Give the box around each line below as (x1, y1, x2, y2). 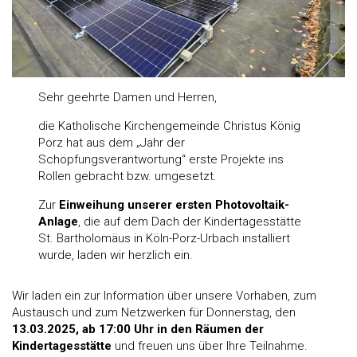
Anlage (38, 214, 79, 229)
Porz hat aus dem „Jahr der (38, 135, 186, 150)
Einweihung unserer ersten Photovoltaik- (59, 197, 290, 212)
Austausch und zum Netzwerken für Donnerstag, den (12, 304, 296, 320)
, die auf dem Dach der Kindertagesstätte (78, 214, 302, 229)
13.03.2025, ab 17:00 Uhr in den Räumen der (12, 321, 264, 336)
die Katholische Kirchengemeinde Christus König (38, 118, 301, 133)
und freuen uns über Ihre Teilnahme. (112, 338, 308, 353)
